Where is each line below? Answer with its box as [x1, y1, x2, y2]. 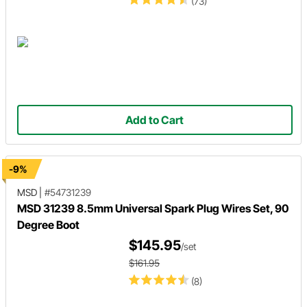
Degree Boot [17, 218, 79, 232]
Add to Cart [125, 113, 184, 127]
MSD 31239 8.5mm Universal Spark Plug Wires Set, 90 [17, 201, 288, 215]
